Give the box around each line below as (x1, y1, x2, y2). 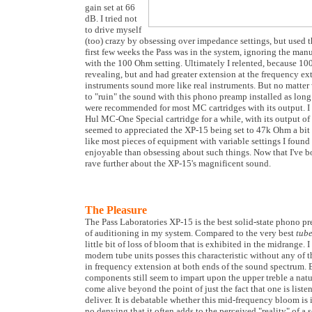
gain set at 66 (85, 2, 135, 13)
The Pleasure (85, 204, 147, 216)
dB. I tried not (85, 13, 137, 24)
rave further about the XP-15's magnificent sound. (85, 158, 271, 169)
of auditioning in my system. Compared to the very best (85, 228, 296, 238)
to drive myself (85, 24, 141, 35)
